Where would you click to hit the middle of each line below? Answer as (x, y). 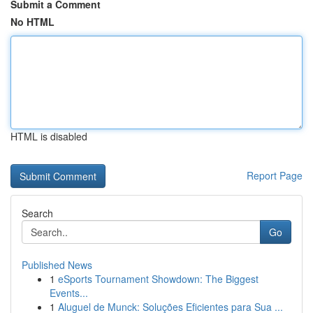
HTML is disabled (49, 136)
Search (37, 213)
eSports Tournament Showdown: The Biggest (158, 279)
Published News (57, 265)
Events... (69, 293)
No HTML (32, 22)
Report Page (275, 175)
